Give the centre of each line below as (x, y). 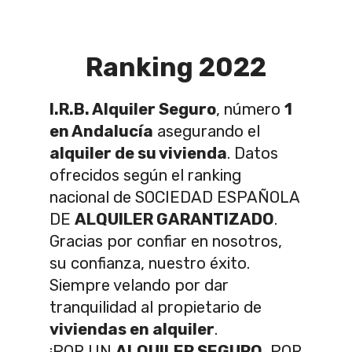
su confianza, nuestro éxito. (150, 263)
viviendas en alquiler (132, 329)
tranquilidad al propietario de (156, 307)
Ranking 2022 (176, 67)
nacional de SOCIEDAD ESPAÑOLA (174, 197)
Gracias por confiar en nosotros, (166, 241)
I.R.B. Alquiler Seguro (133, 109)
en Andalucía (101, 131)
